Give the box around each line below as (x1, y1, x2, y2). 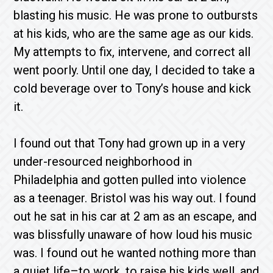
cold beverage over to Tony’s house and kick (13, 81, 252, 96)
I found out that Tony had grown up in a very (13, 136, 246, 151)
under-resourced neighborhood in (13, 154, 193, 169)
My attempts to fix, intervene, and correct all (13, 44, 251, 59)
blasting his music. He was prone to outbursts (13, 8, 258, 23)
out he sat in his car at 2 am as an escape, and (13, 209, 257, 224)
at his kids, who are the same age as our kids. (13, 26, 254, 41)
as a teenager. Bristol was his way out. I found (13, 191, 257, 205)
